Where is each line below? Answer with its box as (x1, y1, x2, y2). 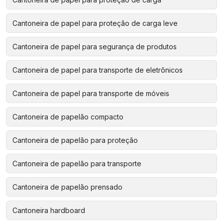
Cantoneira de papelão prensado (12, 182, 122, 191)
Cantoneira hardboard (12, 206, 85, 215)
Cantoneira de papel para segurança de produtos (12, 42, 177, 51)
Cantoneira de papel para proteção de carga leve (12, 18, 178, 27)
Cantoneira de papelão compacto (12, 112, 123, 121)
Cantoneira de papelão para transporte (12, 159, 141, 168)
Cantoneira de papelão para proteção (12, 135, 138, 144)
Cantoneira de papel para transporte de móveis (12, 89, 169, 98)
